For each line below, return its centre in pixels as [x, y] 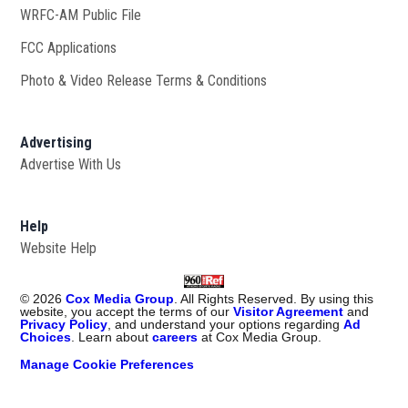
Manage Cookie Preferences [107, 364]
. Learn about [112, 337]
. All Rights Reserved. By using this [274, 298]
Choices [46, 337]
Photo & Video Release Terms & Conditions [144, 80]
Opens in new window [203, 15]
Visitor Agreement [289, 311]
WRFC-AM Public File [81, 15]
